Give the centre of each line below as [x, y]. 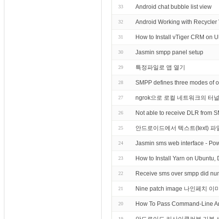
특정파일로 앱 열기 [160, 67]
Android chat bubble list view [174, 7]
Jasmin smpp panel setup [169, 52]
